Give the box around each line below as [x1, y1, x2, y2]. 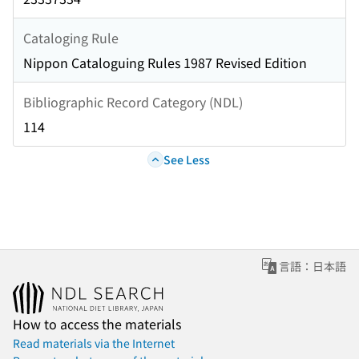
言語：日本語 [279, 258, 346, 275]
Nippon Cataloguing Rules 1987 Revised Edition [23, 53, 307, 73]
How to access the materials [13, 314, 181, 334]
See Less [163, 151, 210, 167]
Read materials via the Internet [13, 335, 175, 352]
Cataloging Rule [23, 27, 119, 47]
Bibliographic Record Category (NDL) [23, 91, 243, 111]
